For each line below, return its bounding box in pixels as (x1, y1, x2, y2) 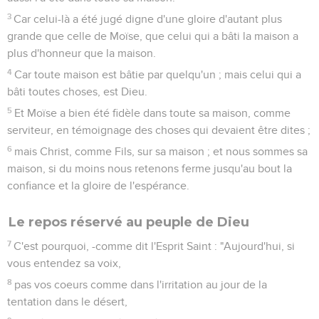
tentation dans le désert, (7, 296, 127, 308)
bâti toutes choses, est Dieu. (7, 85, 147, 98)
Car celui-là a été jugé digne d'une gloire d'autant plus (14, 13, 283, 25)
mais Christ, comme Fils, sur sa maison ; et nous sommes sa (14, 145, 308, 157)
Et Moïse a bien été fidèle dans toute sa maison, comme (14, 107, 291, 119)
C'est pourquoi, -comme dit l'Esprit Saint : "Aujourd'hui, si (14, 240, 296, 252)
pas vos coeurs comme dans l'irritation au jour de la (14, 278, 268, 291)
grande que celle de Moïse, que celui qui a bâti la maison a (7, 30, 298, 42)
